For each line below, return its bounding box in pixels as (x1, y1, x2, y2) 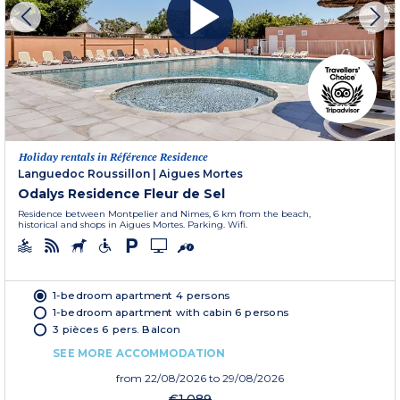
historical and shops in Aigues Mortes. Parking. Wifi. (18, 219, 247, 231)
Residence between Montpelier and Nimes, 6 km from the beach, (18, 208, 311, 221)
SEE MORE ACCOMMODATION (53, 346, 225, 360)
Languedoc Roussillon (18, 167, 150, 181)
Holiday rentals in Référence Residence (19, 150, 208, 164)
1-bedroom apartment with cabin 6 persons (53, 305, 289, 320)
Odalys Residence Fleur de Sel (18, 186, 225, 203)
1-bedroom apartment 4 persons (53, 288, 230, 303)
